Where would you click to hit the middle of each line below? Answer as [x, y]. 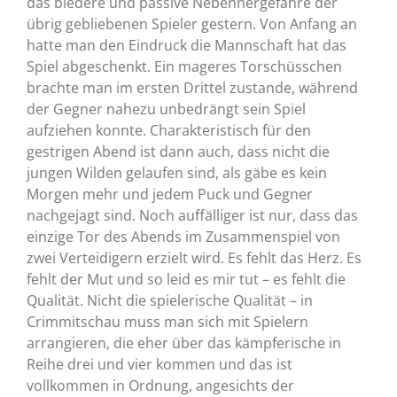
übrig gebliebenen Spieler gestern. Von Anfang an [191, 24]
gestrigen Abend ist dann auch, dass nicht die [178, 152]
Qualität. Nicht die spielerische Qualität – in [169, 301]
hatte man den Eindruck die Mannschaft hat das [186, 46]
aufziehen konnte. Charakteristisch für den [168, 131]
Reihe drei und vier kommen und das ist [159, 365]
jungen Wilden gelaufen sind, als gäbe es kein [176, 173]
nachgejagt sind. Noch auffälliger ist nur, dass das [192, 216]
